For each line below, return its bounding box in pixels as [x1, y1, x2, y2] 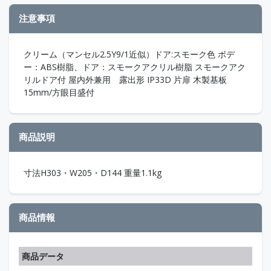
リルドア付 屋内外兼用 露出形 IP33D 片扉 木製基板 [24, 73, 227, 85]
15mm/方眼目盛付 [24, 86, 94, 98]
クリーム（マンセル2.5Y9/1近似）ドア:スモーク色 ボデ [24, 48, 235, 60]
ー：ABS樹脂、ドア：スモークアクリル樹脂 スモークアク [24, 60, 246, 73]
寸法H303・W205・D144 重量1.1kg [24, 166, 162, 178]
